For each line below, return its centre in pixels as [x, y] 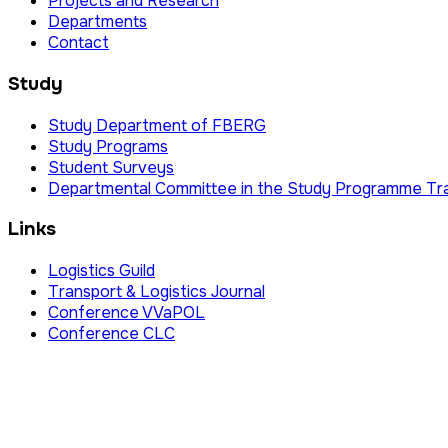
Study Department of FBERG [157, 125]
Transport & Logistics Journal [156, 292]
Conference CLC [111, 334]
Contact [78, 43]
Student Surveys [111, 167]
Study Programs [108, 146]
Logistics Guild [101, 271]
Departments [97, 22]
